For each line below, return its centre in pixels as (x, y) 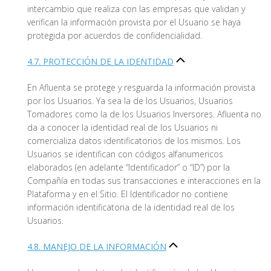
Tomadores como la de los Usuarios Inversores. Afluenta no (144, 114)
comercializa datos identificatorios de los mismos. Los (134, 141)
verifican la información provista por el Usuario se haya (134, 22)
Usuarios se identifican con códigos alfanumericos (125, 154)
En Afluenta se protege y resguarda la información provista (141, 88)
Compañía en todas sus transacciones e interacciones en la (144, 181)
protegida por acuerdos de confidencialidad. (115, 36)
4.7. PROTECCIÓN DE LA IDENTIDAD (100, 62)
